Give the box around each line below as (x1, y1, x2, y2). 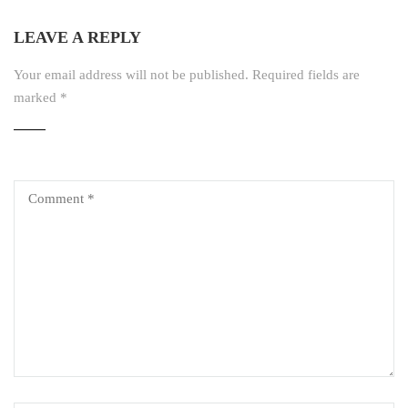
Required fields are (252, 67, 360, 83)
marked (14, 90, 60, 106)
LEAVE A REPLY (14, 28, 141, 47)
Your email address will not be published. (14, 67, 249, 83)
